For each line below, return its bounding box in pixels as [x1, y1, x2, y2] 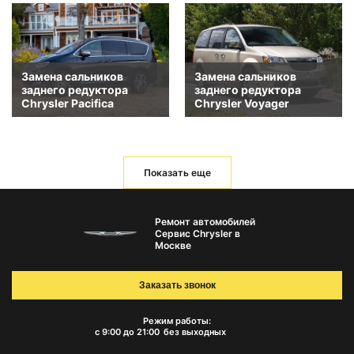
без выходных [163, 326, 226, 338]
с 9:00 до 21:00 [94, 326, 160, 338]
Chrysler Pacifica [21, 96, 114, 110]
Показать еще [143, 166, 211, 179]
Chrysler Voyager [194, 96, 289, 110]
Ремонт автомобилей [154, 216, 255, 228]
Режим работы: [143, 315, 211, 327]
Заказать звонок [138, 280, 216, 292]
